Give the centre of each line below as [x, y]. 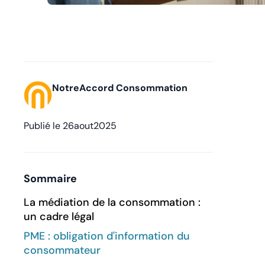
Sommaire [50, 178]
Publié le [43, 125]
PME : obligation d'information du [107, 236]
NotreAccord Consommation [120, 88]
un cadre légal [59, 216]
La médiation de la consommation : [112, 202]
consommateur [62, 250]
